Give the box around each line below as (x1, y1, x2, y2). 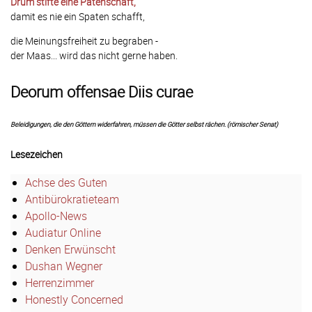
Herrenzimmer (25, 275, 94, 291)
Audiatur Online (25, 225, 101, 241)
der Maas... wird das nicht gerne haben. (10, 49, 178, 63)
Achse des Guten (25, 175, 107, 191)
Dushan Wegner (25, 258, 102, 274)
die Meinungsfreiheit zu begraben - (10, 34, 158, 48)
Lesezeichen (10, 147, 63, 161)
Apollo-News (25, 208, 87, 224)
